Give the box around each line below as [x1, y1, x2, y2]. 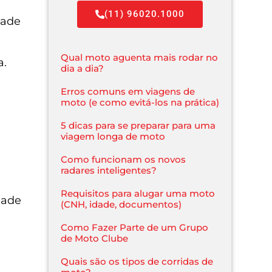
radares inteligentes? [61, 164, 157, 176]
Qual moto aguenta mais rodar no [61, 51, 219, 63]
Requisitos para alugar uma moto [61, 187, 216, 199]
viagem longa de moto [61, 130, 166, 142]
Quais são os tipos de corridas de [61, 255, 214, 267]
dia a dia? [61, 62, 104, 74]
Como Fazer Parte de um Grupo [61, 221, 209, 233]
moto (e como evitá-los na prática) [61, 96, 220, 108]
